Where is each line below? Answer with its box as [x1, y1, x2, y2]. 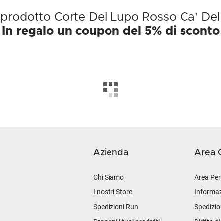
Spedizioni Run [93, 203, 138, 211]
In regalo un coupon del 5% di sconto [1, 25, 220, 37]
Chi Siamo [93, 173, 124, 181]
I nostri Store [93, 188, 132, 196]
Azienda [93, 148, 128, 157]
